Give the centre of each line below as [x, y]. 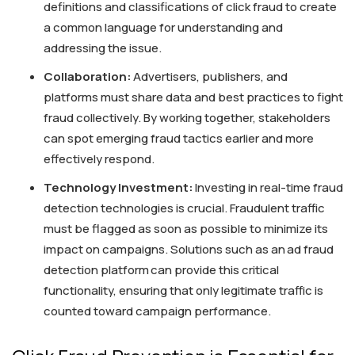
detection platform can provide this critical [161, 270]
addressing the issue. [103, 48]
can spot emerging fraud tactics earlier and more [179, 139]
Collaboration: [88, 77]
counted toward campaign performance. [157, 311]
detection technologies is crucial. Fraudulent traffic [184, 208]
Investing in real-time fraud [268, 188]
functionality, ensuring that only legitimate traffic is [183, 291]
